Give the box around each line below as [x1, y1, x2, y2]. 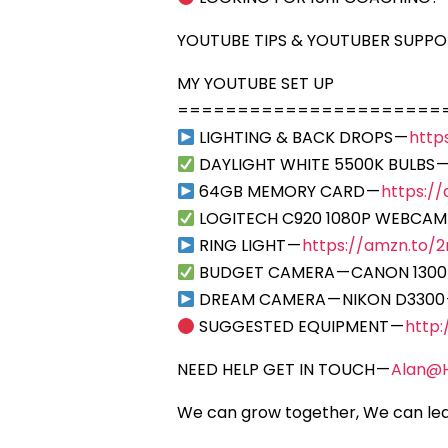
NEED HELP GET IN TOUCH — [177, 358, 391, 382]
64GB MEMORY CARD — [195, 180, 382, 204]
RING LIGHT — [195, 234, 303, 258]
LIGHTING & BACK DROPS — [195, 126, 410, 150]
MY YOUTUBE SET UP [177, 72, 334, 96]
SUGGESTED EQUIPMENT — [195, 315, 406, 339]
